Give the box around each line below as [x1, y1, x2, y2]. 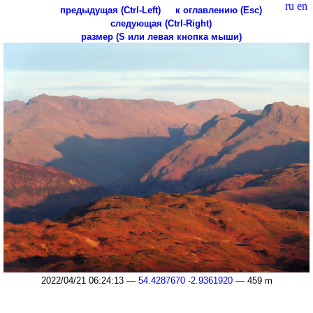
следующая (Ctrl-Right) [110, 18, 212, 29]
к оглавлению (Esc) [175, 5, 262, 15]
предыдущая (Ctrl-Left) [60, 5, 161, 15]
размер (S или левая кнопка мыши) [80, 31, 242, 42]
